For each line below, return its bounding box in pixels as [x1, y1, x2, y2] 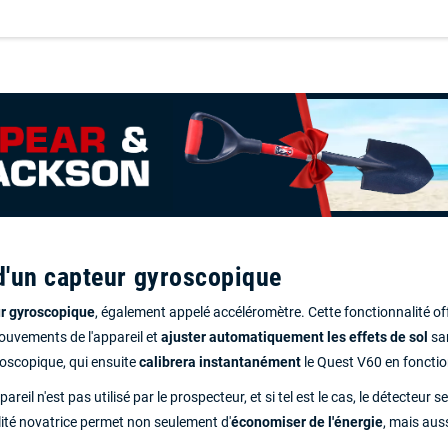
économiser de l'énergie [231, 413, 383, 431]
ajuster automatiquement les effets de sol [161, 328, 428, 346]
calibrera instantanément [139, 353, 301, 371]
